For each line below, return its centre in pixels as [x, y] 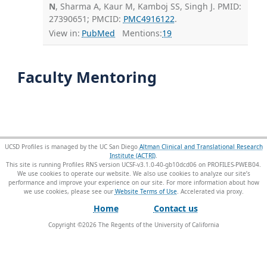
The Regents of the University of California [158, 225]
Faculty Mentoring [85, 77]
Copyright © [65, 225]
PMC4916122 [149, 18]
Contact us [176, 209]
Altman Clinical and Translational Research [201, 147]
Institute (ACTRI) [133, 156]
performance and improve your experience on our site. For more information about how [133, 183]
